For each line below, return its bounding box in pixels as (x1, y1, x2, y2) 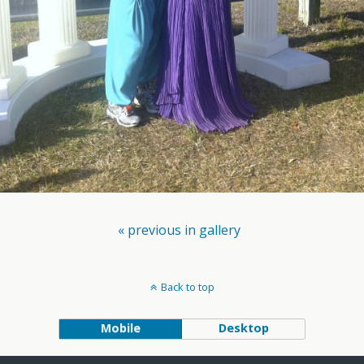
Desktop (218, 319, 269, 336)
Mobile (100, 319, 141, 336)
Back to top (160, 279, 214, 294)
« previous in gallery (117, 220, 240, 239)
